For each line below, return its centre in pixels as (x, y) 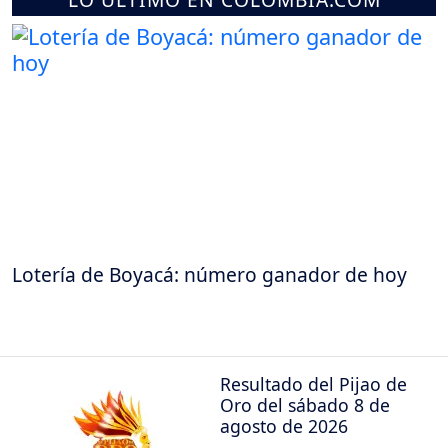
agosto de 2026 (284, 425)
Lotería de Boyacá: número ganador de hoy (209, 275)
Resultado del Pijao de (313, 383)
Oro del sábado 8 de (305, 404)
